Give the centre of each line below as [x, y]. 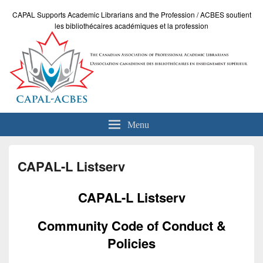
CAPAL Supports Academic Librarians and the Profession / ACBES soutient [131, 14]
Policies [131, 243]
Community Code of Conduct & [131, 226]
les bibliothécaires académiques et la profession [131, 26]
